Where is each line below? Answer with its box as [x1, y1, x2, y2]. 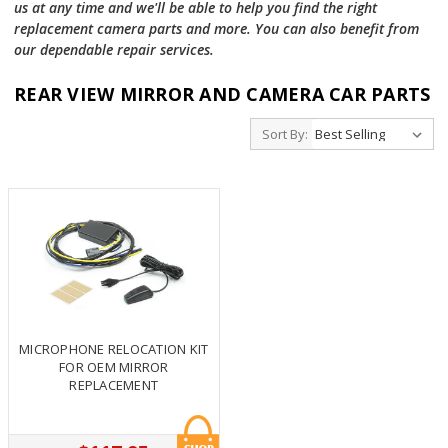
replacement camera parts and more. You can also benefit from [14, 19, 420, 38]
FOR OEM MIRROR [59, 358, 169, 377]
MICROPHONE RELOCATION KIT [19, 340, 209, 359]
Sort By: [261, 125, 308, 143]
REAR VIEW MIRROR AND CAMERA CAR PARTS [14, 82, 431, 106]
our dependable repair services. [14, 40, 215, 59]
